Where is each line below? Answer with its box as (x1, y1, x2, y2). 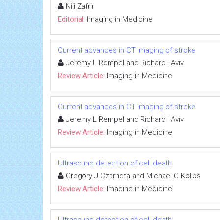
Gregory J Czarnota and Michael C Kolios (64, 171, 201, 180)
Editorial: (58, 14, 85, 24)
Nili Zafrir (64, 1, 94, 11)
